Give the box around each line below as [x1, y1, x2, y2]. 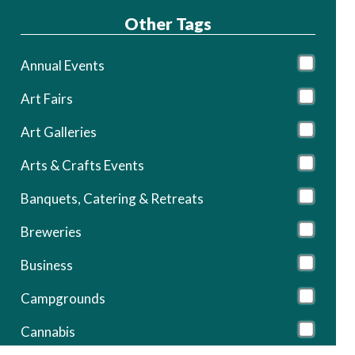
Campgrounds [20, 289, 105, 307]
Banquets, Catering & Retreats [20, 189, 204, 207]
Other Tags [124, 13, 212, 34]
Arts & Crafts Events [20, 156, 144, 174]
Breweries [20, 223, 82, 240]
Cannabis [20, 323, 75, 340]
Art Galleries [20, 123, 97, 140]
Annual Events [20, 56, 105, 74]
